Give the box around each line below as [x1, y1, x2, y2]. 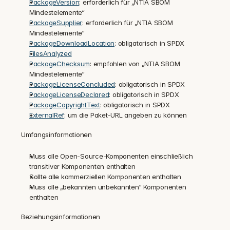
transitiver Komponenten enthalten [29, 162, 136, 170]
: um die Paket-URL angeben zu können [64, 111, 187, 119]
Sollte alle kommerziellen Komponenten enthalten [29, 172, 181, 181]
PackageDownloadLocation [29, 39, 115, 47]
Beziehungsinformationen [21, 213, 101, 221]
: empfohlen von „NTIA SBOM [90, 60, 180, 68]
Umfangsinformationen [21, 130, 92, 139]
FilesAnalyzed [29, 49, 72, 57]
